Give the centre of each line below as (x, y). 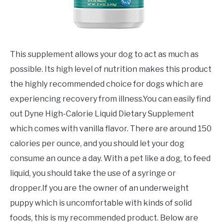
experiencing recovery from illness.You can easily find (110, 99)
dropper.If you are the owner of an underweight (99, 188)
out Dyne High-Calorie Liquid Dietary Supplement (102, 114)
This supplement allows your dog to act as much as (104, 55)
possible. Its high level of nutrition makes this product (111, 69)
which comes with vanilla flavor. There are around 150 (111, 129)
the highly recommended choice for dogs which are (107, 84)
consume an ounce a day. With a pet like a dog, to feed (110, 159)
